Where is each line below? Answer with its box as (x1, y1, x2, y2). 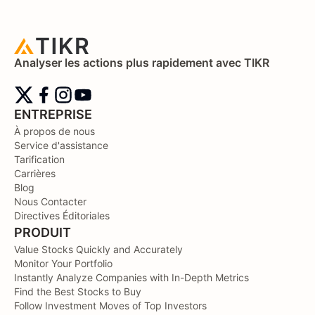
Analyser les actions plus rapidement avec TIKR (14, 56, 269, 70)
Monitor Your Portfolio (14, 257, 112, 269)
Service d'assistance (14, 139, 108, 151)
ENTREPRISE (14, 107, 92, 122)
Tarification (14, 153, 65, 165)
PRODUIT (14, 225, 71, 240)
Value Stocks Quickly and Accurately (14, 243, 183, 255)
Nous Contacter (14, 195, 86, 207)
